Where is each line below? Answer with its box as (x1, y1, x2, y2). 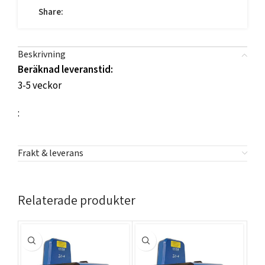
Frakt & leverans (18, 147, 83, 160)
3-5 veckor (18, 79, 62, 92)
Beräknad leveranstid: (18, 63, 113, 76)
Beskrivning (18, 49, 66, 61)
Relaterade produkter (18, 192, 135, 208)
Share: (38, 7, 63, 18)
